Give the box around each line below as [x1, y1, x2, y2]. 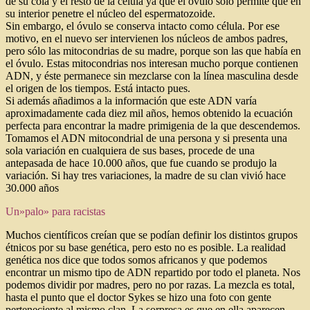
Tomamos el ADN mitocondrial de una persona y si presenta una [6, 131, 287, 144]
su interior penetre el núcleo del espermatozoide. [6, 7, 215, 19]
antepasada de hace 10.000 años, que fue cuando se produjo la [6, 156, 277, 169]
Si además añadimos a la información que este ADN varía [6, 94, 257, 107]
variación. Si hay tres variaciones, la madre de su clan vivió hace [6, 169, 286, 181]
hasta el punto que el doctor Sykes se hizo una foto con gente [6, 291, 271, 303]
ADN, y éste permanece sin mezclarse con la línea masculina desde [6, 69, 298, 82]
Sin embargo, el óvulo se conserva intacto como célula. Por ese [6, 19, 280, 32]
